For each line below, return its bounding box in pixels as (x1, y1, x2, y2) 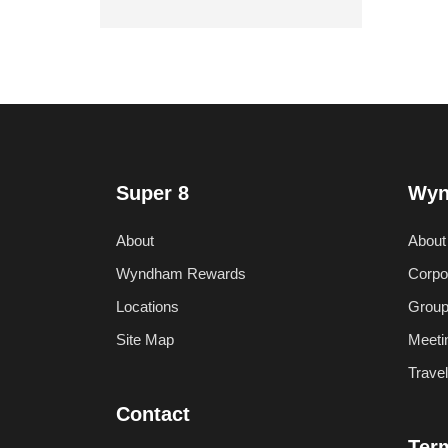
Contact (116, 403, 190, 425)
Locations (116, 298, 179, 315)
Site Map (116, 331, 174, 348)
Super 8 (116, 182, 189, 204)
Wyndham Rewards (116, 265, 246, 282)
